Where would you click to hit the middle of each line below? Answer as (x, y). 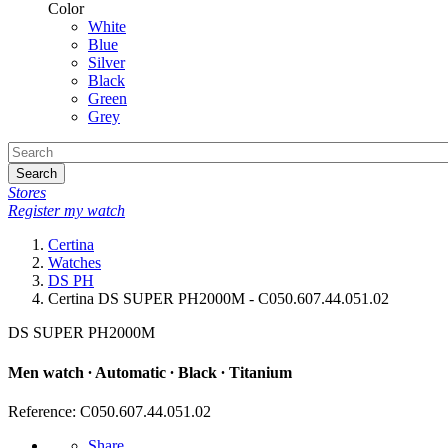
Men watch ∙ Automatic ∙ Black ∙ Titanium (150, 372)
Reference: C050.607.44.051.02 (109, 411)
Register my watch (66, 211)
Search (36, 174)
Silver (106, 63)
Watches (74, 263)
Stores (27, 193)
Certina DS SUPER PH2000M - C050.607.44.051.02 (218, 299)
